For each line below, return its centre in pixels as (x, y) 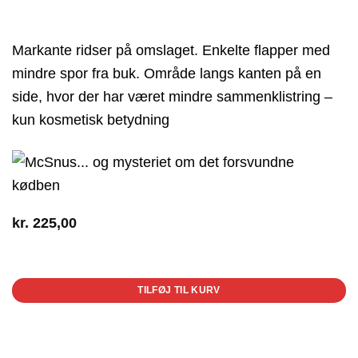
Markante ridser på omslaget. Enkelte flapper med (171, 50)
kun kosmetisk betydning (91, 119)
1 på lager (35, 257)
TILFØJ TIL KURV (179, 290)
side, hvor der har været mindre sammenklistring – (172, 96)
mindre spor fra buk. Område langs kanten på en (167, 73)
